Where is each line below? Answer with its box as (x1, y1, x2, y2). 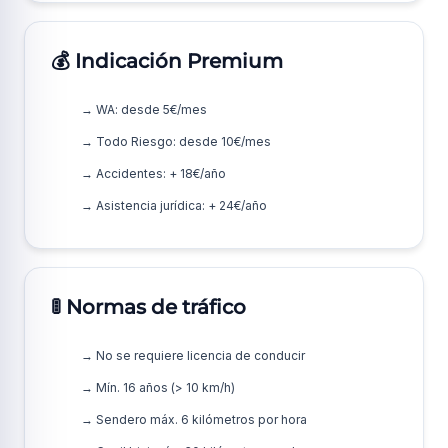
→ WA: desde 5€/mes (81, 102, 207, 117)
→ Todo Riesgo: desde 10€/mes (81, 134, 271, 149)
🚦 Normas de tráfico (51, 295, 246, 319)
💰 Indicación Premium (51, 49, 283, 73)
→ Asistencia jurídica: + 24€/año (81, 198, 267, 213)
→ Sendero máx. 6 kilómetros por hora (81, 412, 307, 427)
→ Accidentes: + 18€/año (81, 166, 226, 181)
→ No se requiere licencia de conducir (81, 348, 305, 363)
